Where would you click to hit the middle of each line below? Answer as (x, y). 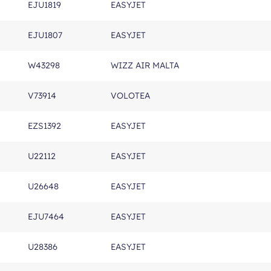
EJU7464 (46, 217)
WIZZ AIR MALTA (145, 65)
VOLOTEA (130, 96)
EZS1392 (44, 126)
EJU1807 (45, 35)
